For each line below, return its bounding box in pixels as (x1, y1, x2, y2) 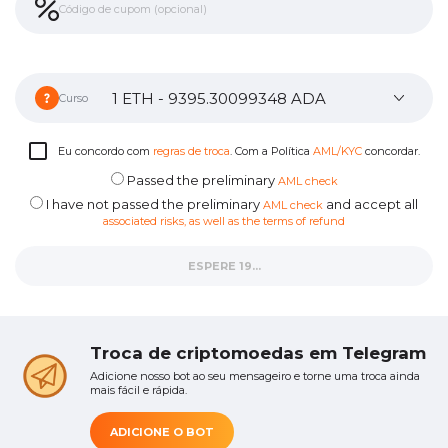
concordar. (361, 144, 420, 159)
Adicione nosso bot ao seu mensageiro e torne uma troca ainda (90, 369, 420, 384)
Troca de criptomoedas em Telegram (90, 343, 426, 364)
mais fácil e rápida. (90, 383, 187, 398)
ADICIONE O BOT (110, 424, 214, 439)
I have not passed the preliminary (43, 196, 263, 213)
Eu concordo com (57, 144, 153, 159)
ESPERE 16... (187, 258, 261, 273)
